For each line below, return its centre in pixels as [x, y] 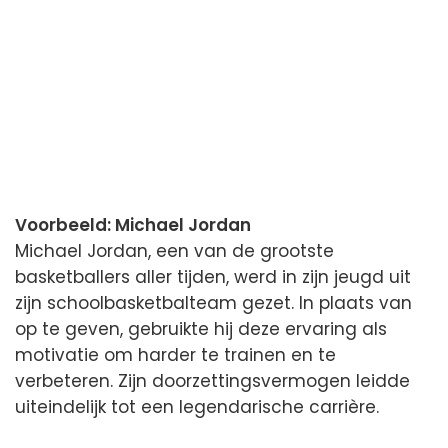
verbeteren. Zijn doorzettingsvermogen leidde [212, 381]
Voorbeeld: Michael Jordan [133, 225]
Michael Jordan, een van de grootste [174, 251]
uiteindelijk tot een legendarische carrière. [197, 407]
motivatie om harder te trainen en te [175, 355]
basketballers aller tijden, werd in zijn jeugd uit [213, 277]
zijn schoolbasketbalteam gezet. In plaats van [213, 303]
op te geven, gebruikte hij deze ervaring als [201, 329]
